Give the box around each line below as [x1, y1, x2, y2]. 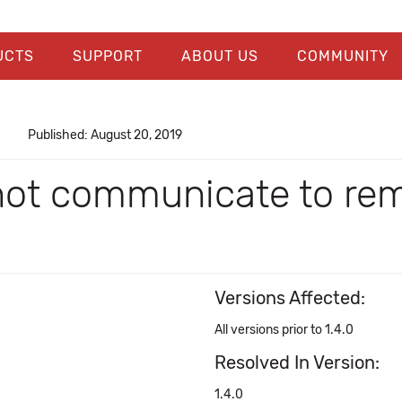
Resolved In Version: [214, 352, 380, 373]
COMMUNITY [296, 48, 389, 65]
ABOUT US [180, 48, 258, 65]
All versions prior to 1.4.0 [214, 322, 354, 337]
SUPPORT [72, 48, 143, 65]
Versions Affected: [214, 287, 365, 309]
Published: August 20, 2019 [27, 127, 182, 143]
